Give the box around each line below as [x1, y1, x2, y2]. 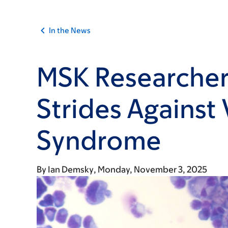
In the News [49, 26, 91, 35]
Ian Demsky [48, 164, 94, 175]
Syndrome [37, 125, 161, 155]
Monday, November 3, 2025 [98, 164, 207, 175]
